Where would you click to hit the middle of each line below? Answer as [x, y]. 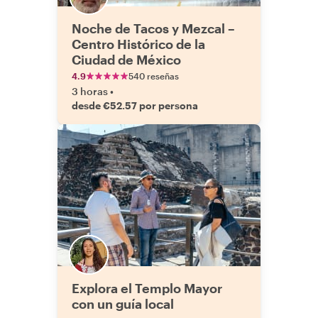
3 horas [90, 91]
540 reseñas [154, 76]
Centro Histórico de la [138, 44]
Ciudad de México [126, 60]
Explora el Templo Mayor [147, 288]
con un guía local [123, 304]
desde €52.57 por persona [135, 105]
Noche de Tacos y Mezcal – [153, 28]
